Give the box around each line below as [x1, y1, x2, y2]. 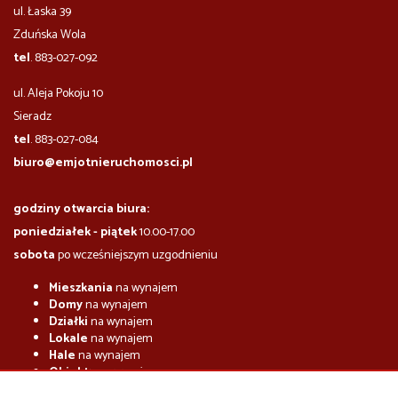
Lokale [49, 328, 88, 349]
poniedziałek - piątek [13, 221, 139, 243]
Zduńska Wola [13, 24, 86, 45]
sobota [13, 244, 58, 266]
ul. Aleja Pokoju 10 [13, 83, 103, 104]
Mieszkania [49, 277, 113, 298]
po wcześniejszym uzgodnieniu [58, 244, 218, 266]
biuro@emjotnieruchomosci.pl [13, 152, 193, 173]
